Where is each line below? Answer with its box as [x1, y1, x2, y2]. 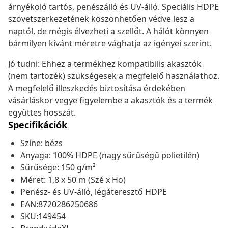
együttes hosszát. [8, 107, 76, 119]
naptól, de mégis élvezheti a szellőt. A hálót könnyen [8, 25, 209, 37]
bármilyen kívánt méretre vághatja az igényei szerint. [8, 38, 212, 49]
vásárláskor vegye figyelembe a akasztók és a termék [8, 95, 213, 106]
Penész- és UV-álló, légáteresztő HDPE [20, 186, 167, 198]
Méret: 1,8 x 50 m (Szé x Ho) [20, 174, 126, 186]
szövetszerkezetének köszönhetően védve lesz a [8, 13, 194, 25]
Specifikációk [8, 119, 67, 131]
